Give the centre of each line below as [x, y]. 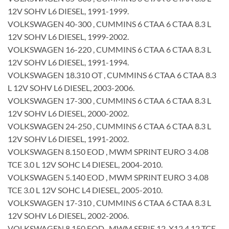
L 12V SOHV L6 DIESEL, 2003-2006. [71, 87]
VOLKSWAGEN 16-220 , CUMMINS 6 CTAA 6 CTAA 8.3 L [109, 49]
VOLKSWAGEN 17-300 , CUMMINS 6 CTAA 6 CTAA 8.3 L [109, 100]
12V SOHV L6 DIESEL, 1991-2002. [68, 139]
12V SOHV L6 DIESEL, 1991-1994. [68, 62]
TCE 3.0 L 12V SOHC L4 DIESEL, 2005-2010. [85, 190]
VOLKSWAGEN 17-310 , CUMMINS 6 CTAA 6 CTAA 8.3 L [109, 202]
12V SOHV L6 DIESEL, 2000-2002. [68, 113]
